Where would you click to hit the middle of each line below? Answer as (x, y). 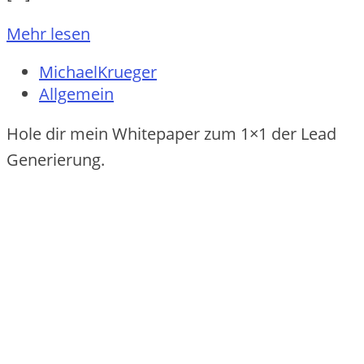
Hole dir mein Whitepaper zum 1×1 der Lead (171, 134)
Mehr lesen (48, 34)
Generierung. (56, 160)
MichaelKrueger (98, 72)
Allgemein (76, 94)
